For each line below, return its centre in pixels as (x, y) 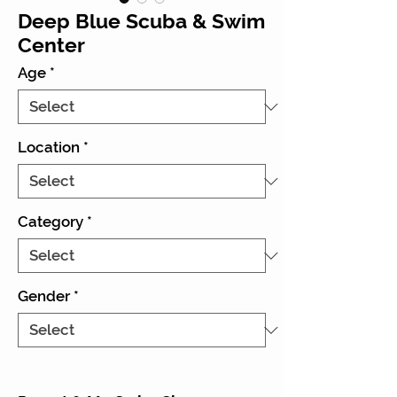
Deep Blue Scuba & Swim (141, 21)
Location (49, 148)
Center (51, 45)
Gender (44, 296)
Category (51, 222)
